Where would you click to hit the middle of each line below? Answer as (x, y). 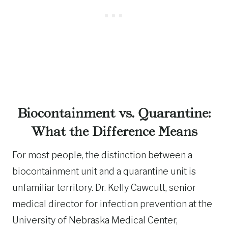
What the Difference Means (114, 132)
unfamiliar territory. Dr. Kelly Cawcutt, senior (104, 188)
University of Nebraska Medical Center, (95, 220)
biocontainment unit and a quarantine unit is (104, 171)
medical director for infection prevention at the (112, 204)
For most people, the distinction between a (102, 155)
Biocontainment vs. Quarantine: (114, 113)
